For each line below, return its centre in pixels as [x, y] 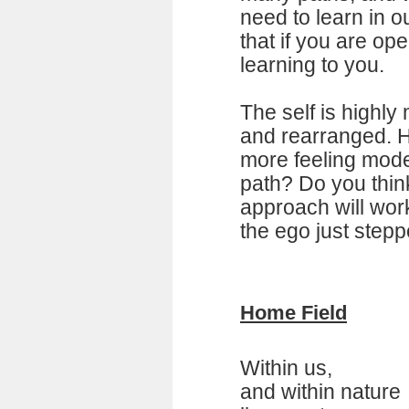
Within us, [286, 368]
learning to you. [312, 65]
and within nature [320, 392]
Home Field [294, 312]
